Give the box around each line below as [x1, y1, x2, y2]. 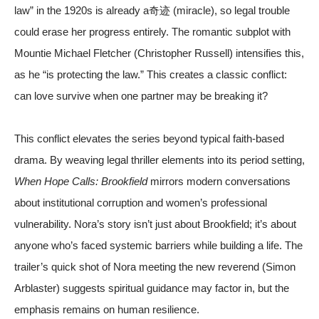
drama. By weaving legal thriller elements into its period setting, [14, 153, 305, 166]
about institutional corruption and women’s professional [14, 196, 267, 209]
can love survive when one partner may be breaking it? [14, 89, 268, 102]
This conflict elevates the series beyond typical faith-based [14, 132, 284, 145]
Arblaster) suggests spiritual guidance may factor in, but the [14, 281, 289, 294]
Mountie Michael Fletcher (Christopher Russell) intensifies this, [14, 46, 304, 59]
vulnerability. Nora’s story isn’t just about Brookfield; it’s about [14, 217, 296, 230]
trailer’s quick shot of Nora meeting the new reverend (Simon [14, 260, 296, 273]
